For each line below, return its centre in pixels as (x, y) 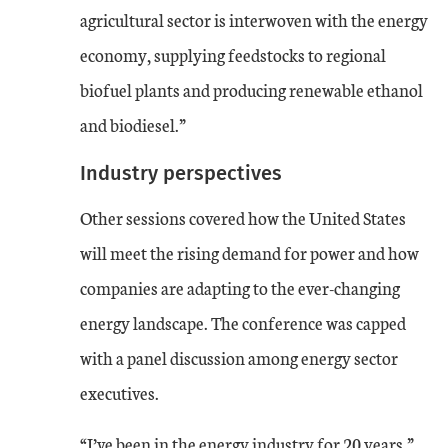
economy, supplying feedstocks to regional (233, 54)
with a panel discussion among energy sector (239, 357)
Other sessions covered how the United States (243, 217)
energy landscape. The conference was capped (243, 322)
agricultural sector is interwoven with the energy (254, 19)
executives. (119, 392)
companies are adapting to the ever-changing (240, 287)
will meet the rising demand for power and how (249, 252)
